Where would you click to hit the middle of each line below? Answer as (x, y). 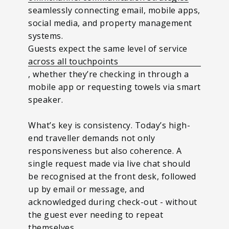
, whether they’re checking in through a (109, 74)
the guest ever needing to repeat (96, 214)
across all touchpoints (73, 61)
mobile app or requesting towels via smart (114, 87)
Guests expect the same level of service (108, 48)
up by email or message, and (86, 189)
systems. (45, 36)
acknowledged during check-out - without (113, 202)
